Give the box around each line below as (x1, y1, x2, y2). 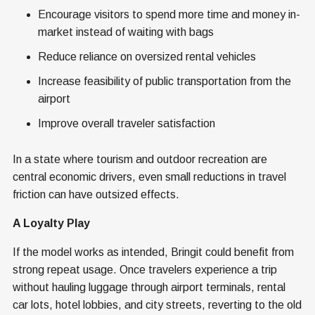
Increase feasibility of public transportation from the (38, 75, 291, 88)
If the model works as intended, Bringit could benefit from (13, 246, 294, 259)
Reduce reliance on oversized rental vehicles (38, 51, 256, 63)
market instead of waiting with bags (38, 26, 214, 39)
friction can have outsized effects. (13, 188, 179, 201)
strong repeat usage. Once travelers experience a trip (13, 264, 277, 276)
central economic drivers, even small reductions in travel (13, 171, 286, 184)
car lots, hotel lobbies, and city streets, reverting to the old (13, 299, 302, 311)
